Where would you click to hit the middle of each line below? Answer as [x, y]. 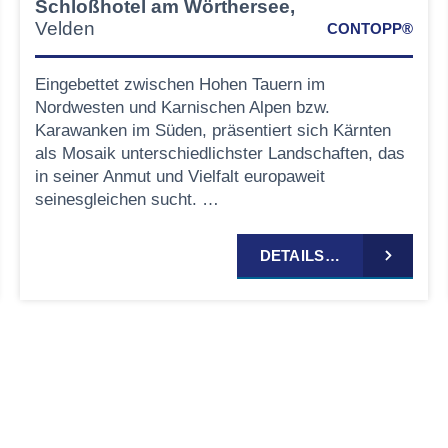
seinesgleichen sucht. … [126, 199]
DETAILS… [299, 255]
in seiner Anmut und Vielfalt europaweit [179, 176]
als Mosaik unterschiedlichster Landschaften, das [219, 153]
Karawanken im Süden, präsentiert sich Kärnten [212, 130]
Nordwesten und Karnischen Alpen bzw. [182, 107]
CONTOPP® [369, 28]
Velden [64, 28]
